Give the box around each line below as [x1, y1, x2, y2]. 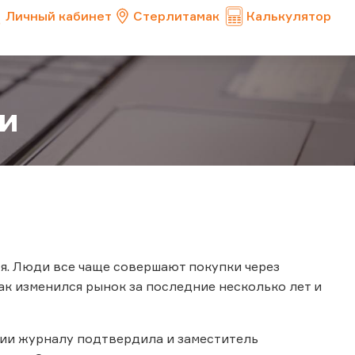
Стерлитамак [133, 8, 219, 24]
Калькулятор [246, 8, 331, 24]
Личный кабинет [6, 8, 112, 24]
